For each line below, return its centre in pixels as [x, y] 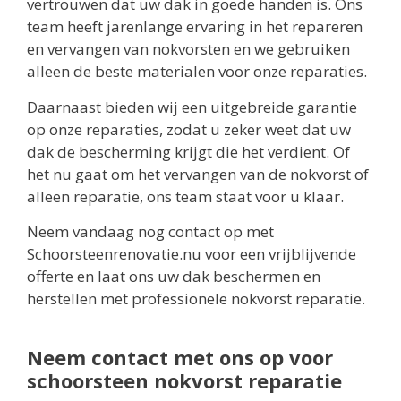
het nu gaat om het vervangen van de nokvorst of [198, 174]
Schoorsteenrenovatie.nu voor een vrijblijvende [192, 253]
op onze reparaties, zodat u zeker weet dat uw [189, 129]
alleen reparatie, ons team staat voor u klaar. [185, 196]
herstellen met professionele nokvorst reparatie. [196, 298]
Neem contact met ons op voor [180, 357]
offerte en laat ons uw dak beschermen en [174, 276]
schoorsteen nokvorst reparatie [184, 380]
